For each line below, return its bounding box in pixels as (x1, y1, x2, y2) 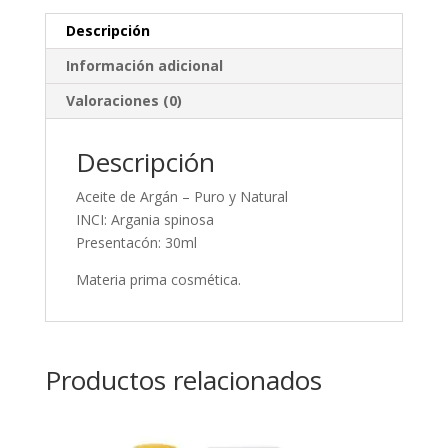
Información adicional (65, 56, 223, 75)
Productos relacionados (44, 362, 322, 398)
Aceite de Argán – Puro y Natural (75, 187, 288, 206)
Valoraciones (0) (65, 91, 182, 110)
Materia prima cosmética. (75, 270, 241, 289)
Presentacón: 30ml (75, 233, 197, 252)
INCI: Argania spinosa (75, 210, 214, 229)
